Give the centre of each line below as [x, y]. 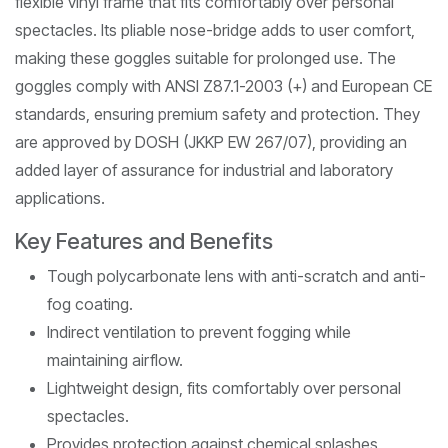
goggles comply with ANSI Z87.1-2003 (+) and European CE [223, 85]
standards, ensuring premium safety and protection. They [217, 113]
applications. [60, 197]
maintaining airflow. [115, 359]
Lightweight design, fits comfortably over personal [224, 387]
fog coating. [90, 303]
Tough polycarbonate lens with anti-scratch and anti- [236, 275]
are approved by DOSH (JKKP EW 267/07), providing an [211, 141]
